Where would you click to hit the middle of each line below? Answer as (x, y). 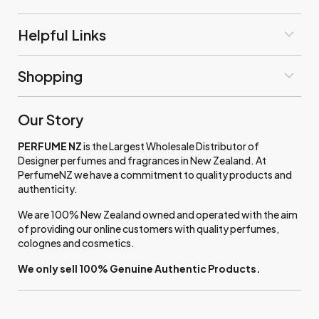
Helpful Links (62, 34)
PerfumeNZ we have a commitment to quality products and (155, 174)
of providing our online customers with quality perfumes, (148, 228)
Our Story (51, 119)
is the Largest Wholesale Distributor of (171, 146)
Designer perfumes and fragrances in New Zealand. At (142, 160)
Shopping (50, 75)
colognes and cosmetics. (76, 242)
